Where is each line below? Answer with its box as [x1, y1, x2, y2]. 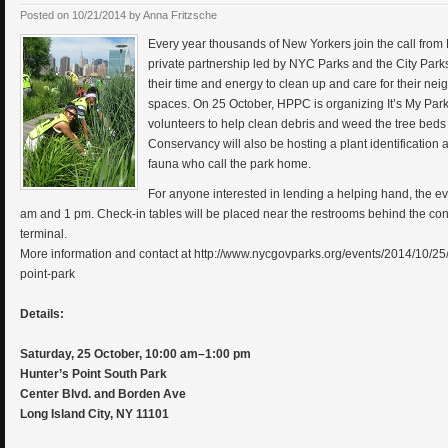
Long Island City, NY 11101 [20, 407, 169, 421]
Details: [20, 307, 64, 321]
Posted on [20, 9, 69, 21]
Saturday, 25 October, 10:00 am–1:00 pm [20, 347, 251, 361]
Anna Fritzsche [143, 9, 217, 21]
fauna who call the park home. [148, 157, 311, 171]
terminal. [20, 227, 67, 241]
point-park [20, 267, 75, 281]
